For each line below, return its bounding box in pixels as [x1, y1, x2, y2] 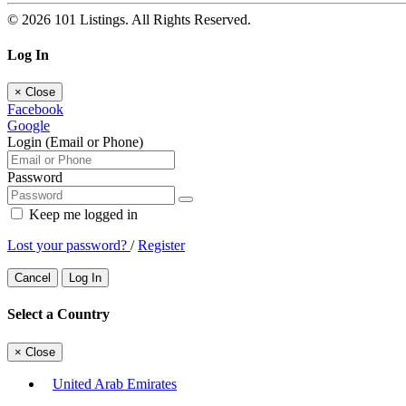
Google [7, 118, 50, 134]
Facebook [7, 101, 63, 118]
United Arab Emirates [53, 375, 177, 391]
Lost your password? [7, 237, 130, 254]
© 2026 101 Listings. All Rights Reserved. [7, 11, 251, 27]
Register [138, 237, 185, 254]
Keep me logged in [25, 207, 138, 223]
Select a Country [7, 306, 110, 323]
